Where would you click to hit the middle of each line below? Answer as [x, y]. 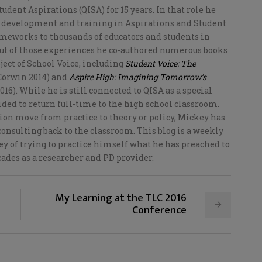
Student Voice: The [161, 63]
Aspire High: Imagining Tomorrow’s [138, 77]
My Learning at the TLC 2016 [121, 198]
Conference [159, 210]
